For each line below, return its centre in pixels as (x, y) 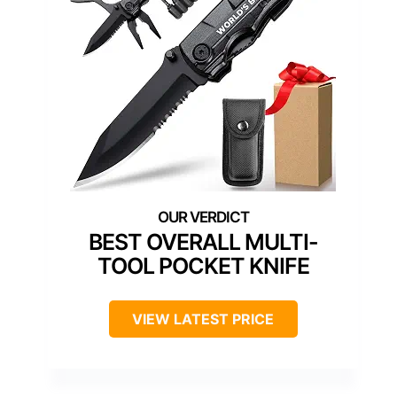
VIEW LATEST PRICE (203, 319)
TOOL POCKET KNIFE (203, 265)
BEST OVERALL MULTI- (203, 241)
